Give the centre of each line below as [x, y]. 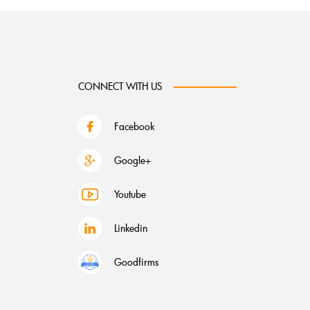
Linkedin [131, 228]
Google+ [133, 160]
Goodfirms [137, 262]
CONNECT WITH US [121, 86]
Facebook [135, 126]
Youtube [130, 194]
